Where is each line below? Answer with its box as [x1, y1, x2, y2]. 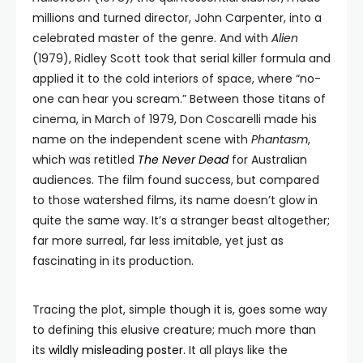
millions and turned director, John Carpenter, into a [32, 10, 322, 26]
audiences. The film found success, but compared [32, 172, 319, 188]
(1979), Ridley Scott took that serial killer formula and [32, 50, 331, 66]
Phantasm [251, 131, 308, 147]
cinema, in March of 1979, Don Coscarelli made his [32, 111, 317, 127]
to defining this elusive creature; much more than [32, 322, 316, 338]
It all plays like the [186, 342, 288, 358]
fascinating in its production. [32, 253, 194, 269]
